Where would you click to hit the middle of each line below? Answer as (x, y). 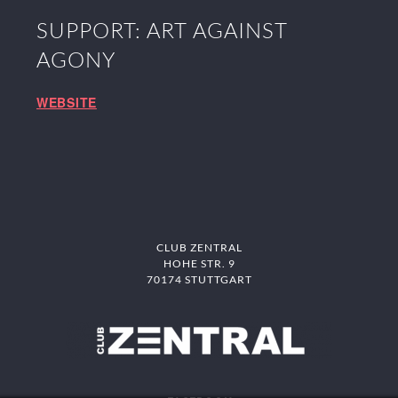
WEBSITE (67, 103)
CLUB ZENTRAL (199, 247)
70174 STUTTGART (199, 279)
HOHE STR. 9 (199, 263)
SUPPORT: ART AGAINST (162, 31)
